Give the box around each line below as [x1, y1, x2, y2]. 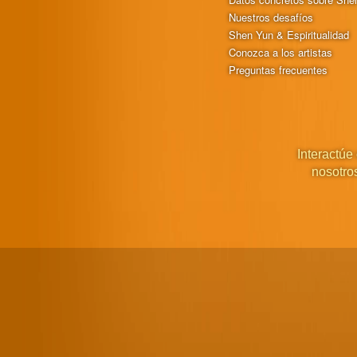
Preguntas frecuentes [229, 61, 328, 77]
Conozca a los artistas [229, 44, 333, 60]
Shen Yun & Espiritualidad [229, 26, 350, 42]
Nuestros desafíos [229, 9, 314, 25]
